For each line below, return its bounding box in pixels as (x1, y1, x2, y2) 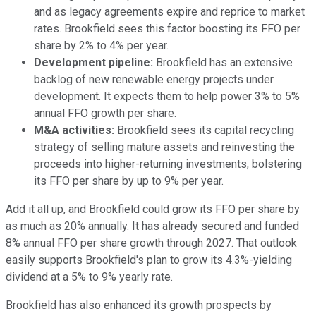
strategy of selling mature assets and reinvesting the (34, 140, 295, 154)
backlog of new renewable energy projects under (34, 72, 274, 86)
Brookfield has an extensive (153, 55, 293, 69)
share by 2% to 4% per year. (34, 38, 169, 52)
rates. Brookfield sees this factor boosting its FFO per (34, 21, 300, 35)
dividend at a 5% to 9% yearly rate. (6, 269, 173, 284)
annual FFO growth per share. (34, 106, 176, 120)
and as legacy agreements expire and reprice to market (34, 4, 305, 18)
